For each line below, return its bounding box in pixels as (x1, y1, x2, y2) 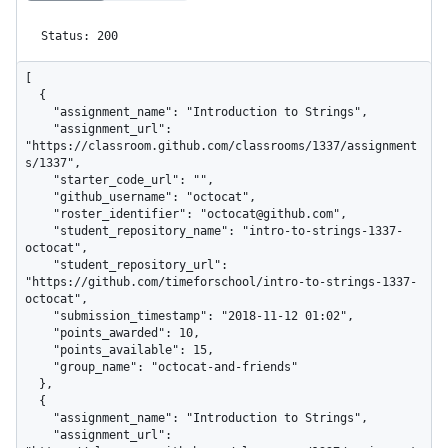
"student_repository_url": (25, 257, 53, 272)
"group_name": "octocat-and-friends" (25, 359, 53, 374)
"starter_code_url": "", (25, 172, 53, 187)
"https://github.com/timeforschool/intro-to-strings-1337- (25, 274, 417, 289)
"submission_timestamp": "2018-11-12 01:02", (25, 308, 53, 323)
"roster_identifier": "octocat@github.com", (25, 206, 53, 221)
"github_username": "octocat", (25, 189, 53, 204)
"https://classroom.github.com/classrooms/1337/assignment (25, 138, 417, 153)
